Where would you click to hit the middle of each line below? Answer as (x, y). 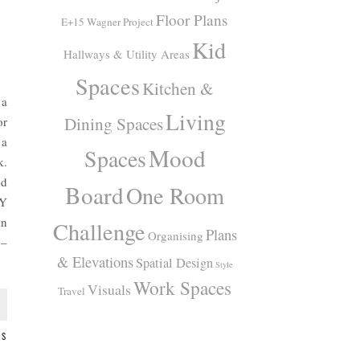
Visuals (110, 289)
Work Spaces (183, 287)
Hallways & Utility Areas (127, 53)
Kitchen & (178, 88)
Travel (72, 290)
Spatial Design (174, 262)
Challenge (99, 231)
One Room (176, 195)
